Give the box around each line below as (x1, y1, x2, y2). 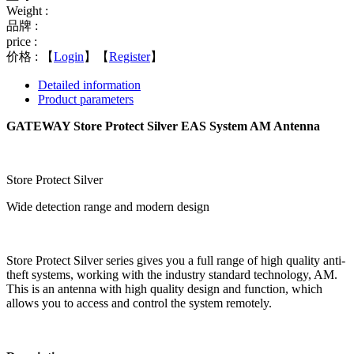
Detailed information (38, 77, 141, 92)
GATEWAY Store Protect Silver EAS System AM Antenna (6, 119, 320, 133)
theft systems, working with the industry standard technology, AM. (6, 267, 337, 281)
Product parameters (38, 92, 134, 106)
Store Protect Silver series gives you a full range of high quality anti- (6, 253, 345, 267)
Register (109, 49, 150, 63)
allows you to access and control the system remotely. (6, 296, 272, 310)
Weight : (6, 3, 48, 17)
